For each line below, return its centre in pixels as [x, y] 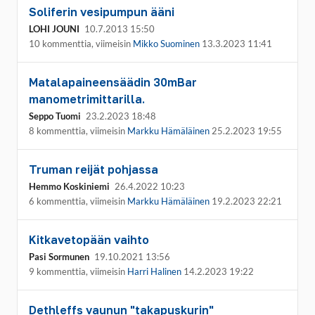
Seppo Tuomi [55, 116]
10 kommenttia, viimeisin [81, 44]
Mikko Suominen [166, 44]
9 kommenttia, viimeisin [78, 271]
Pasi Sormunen [59, 257]
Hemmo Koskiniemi [69, 186]
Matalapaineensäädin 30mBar [113, 82]
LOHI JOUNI [54, 29]
